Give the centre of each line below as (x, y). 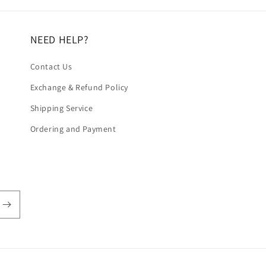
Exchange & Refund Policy (79, 87)
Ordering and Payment (73, 129)
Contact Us (51, 66)
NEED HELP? (59, 39)
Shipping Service (61, 108)
